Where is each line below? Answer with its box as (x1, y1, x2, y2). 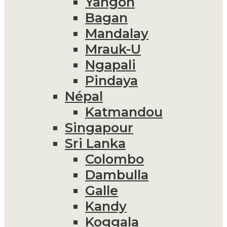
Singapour (65, 119, 133, 135)
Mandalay (85, 25, 148, 41)
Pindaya (85, 72, 138, 88)
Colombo (85, 150, 144, 167)
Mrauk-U (85, 41, 141, 57)
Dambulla (85, 166, 148, 182)
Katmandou (85, 103, 163, 120)
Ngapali (85, 56, 136, 72)
